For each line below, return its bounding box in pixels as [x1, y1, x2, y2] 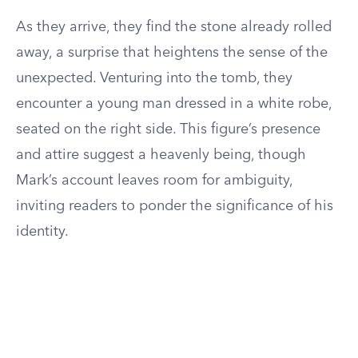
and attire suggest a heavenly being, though [16, 148, 306, 162]
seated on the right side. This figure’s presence [16, 122, 320, 137]
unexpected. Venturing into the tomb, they [16, 71, 292, 86]
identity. [16, 225, 69, 239]
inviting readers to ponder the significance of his [16, 199, 333, 213]
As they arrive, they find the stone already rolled [16, 20, 332, 34]
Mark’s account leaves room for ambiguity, [16, 173, 292, 188]
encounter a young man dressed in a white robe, [16, 97, 332, 111]
